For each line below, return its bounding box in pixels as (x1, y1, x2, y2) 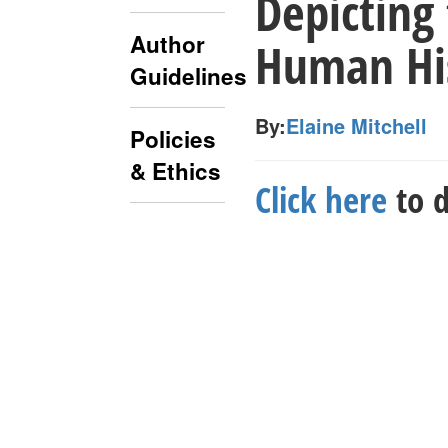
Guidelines (130, 60, 247, 93)
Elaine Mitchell (286, 111, 427, 140)
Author (130, 28, 205, 61)
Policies (130, 123, 216, 156)
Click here (255, 176, 387, 223)
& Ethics (130, 155, 221, 188)
